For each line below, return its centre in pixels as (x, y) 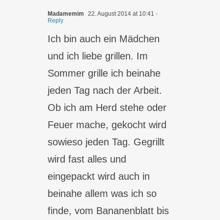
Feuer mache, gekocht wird (107, 125)
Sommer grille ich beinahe (104, 73)
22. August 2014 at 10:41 (121, 14)
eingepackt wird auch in (99, 176)
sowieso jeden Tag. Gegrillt (106, 142)
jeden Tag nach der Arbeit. (105, 90)
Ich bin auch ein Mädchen (104, 39)
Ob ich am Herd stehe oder (107, 108)
